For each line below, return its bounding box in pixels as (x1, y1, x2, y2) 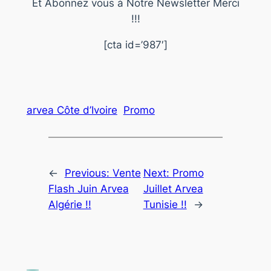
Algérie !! (48, 198, 91, 211)
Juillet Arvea (143, 182, 203, 195)
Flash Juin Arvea (48, 182, 129, 195)
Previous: (64, 166, 113, 179)
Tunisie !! (143, 198, 187, 211)
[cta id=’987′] (103, 39, 168, 51)
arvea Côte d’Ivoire (26, 104, 117, 117)
